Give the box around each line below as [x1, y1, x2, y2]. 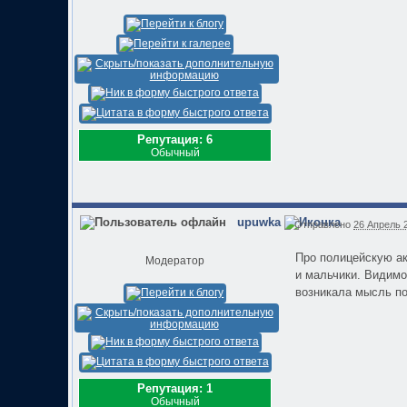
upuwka [237, 215, 282, 230]
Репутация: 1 [137, 381, 213, 395]
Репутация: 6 [137, 133, 213, 147]
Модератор [145, 253, 205, 266]
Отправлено [294, 218, 354, 230]
